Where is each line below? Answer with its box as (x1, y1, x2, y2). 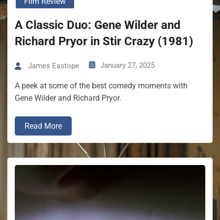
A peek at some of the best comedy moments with (15, 81, 188, 91)
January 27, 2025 (100, 61, 155, 70)
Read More (25, 121, 62, 131)
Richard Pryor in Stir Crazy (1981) (15, 34, 193, 49)
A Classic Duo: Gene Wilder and (15, 18, 181, 32)
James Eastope (28, 61, 79, 71)
